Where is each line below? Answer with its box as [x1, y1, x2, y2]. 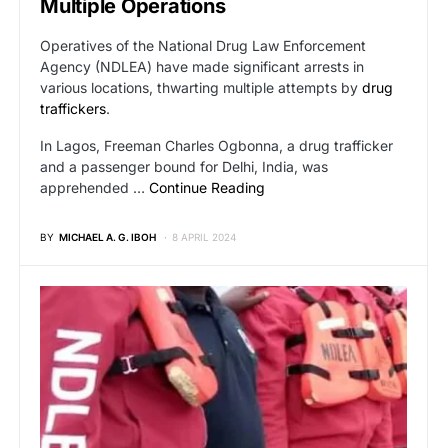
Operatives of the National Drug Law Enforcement [40, 36, 366, 54]
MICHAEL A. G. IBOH [59, 230, 156, 243]
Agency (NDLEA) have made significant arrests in [40, 57, 364, 75]
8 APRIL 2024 [172, 230, 236, 243]
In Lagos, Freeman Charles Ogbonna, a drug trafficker [40, 136, 393, 154]
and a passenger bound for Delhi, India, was [40, 157, 328, 175]
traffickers [40, 99, 106, 117]
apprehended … [40, 178, 149, 196]
